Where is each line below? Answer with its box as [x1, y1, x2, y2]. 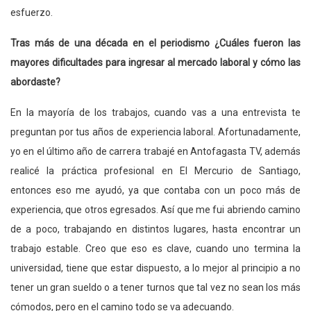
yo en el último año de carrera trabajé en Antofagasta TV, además [10, 145, 301, 157]
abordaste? [10, 76, 60, 87]
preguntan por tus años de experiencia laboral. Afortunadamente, [10, 126, 301, 137]
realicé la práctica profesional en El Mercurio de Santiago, [10, 165, 301, 176]
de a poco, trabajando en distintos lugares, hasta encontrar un [10, 223, 301, 235]
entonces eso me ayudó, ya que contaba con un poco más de [10, 184, 301, 196]
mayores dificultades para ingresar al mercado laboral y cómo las [10, 56, 301, 68]
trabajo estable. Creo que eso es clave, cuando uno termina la [10, 242, 301, 254]
